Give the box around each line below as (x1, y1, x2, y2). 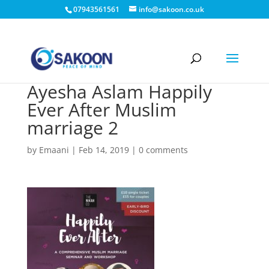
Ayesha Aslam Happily (26, 79, 212, 104)
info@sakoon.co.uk (138, 4, 204, 14)
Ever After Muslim (26, 97, 177, 122)
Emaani (38, 144, 69, 156)
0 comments (138, 144, 188, 156)
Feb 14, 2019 (78, 144, 129, 156)
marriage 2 (26, 115, 118, 140)
